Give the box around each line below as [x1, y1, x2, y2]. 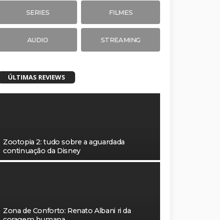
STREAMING [100, 35, 141, 44]
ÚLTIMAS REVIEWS [8, 72, 65, 82]
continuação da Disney [3, 146, 81, 155]
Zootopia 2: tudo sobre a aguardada [3, 137, 125, 146]
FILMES [109, 8, 133, 16]
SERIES [26, 8, 50, 16]
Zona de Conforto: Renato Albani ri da [3, 206, 131, 215]
